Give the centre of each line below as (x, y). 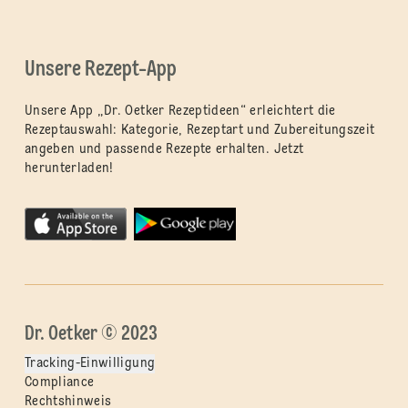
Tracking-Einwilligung (90, 363)
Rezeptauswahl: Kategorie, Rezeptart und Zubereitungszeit (199, 130)
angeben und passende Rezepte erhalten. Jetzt (164, 149)
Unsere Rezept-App (100, 70)
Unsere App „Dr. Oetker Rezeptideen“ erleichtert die (180, 111)
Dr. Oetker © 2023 (91, 334)
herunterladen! (69, 168)
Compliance (59, 382)
